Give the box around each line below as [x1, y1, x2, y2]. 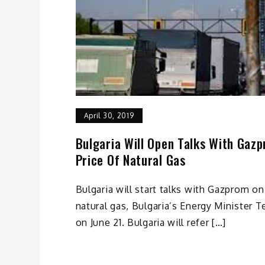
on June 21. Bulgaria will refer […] [75, 216, 227, 229]
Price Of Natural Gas [75, 150, 186, 169]
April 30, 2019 [83, 111, 134, 120]
